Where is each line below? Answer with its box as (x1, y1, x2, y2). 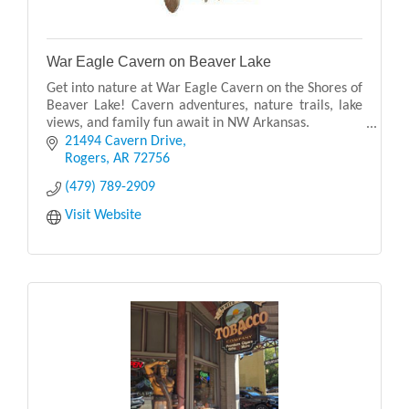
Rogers (65, 151, 106, 166)
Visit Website (65, 207, 142, 223)
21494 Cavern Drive (65, 133, 183, 149)
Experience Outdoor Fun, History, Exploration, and (47, 151, 342, 166)
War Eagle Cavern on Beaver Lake (47, 54, 271, 70)
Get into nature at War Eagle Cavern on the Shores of (47, 81, 362, 97)
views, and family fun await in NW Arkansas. (47, 116, 309, 131)
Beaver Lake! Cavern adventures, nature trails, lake (47, 99, 362, 114)
